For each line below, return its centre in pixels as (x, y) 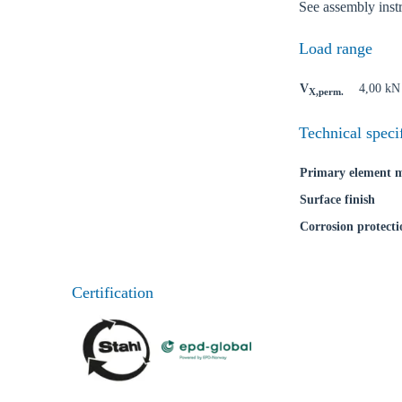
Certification (113, 293)
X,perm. (326, 92)
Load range (335, 48)
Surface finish (337, 200)
